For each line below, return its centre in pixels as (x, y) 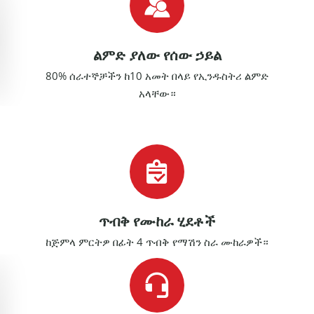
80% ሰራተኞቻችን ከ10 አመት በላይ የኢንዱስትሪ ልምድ (157, 76)
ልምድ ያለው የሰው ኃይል (157, 56)
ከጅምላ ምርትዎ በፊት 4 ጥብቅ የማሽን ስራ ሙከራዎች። (157, 242)
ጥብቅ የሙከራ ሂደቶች (157, 222)
